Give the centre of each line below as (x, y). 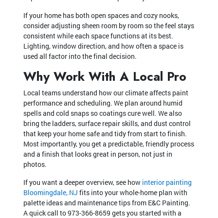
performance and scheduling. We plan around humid (103, 103)
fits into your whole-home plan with (133, 192)
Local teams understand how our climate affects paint (106, 92)
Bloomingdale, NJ (51, 192)
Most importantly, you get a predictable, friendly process (109, 144)
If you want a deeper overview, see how (83, 182)
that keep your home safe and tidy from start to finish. (105, 133)
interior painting (167, 182)
